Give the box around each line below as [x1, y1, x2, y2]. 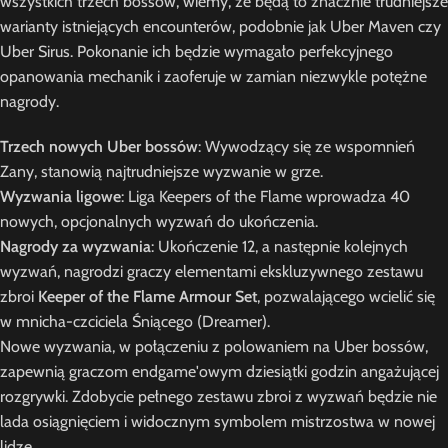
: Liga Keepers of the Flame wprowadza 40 [121, 187, 410, 207]
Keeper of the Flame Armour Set [38, 287, 257, 307]
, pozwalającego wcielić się [257, 287, 435, 307]
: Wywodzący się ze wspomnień [198, 137, 415, 157]
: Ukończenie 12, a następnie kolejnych [151, 237, 408, 257]
